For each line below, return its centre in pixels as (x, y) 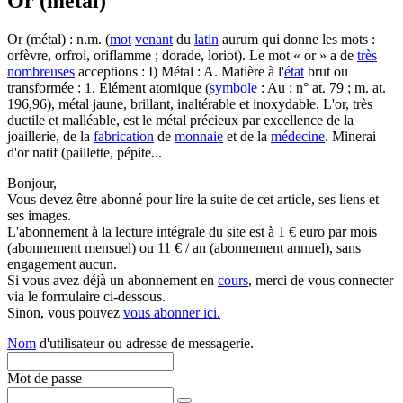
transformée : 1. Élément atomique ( (108, 88)
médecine (298, 136)
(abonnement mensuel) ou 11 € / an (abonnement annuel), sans (184, 248)
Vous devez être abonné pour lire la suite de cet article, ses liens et (193, 199)
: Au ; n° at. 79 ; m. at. (322, 88)
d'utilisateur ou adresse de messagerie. (145, 343)
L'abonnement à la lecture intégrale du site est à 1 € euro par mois (192, 232)
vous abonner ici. (172, 313)
